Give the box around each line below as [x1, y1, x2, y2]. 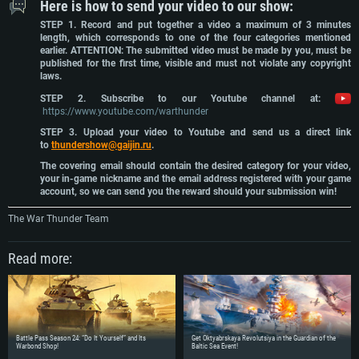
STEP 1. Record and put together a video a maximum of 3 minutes [40, 19, 351, 31]
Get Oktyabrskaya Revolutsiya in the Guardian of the [192, 334, 336, 343]
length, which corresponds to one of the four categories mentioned [40, 32, 351, 44]
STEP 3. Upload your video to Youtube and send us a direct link [40, 127, 351, 139]
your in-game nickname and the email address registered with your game [40, 173, 351, 185]
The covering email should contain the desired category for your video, [40, 160, 351, 172]
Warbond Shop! [16, 342, 58, 351]
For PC [71, 312, 100, 325]
